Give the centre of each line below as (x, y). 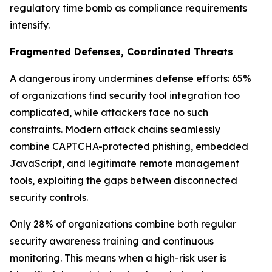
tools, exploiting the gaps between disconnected (124, 180)
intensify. (30, 25)
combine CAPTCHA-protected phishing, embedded (129, 146)
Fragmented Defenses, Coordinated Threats (121, 52)
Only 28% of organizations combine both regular (123, 224)
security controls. (49, 197)
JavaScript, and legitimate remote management (124, 163)
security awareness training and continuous (112, 241)
